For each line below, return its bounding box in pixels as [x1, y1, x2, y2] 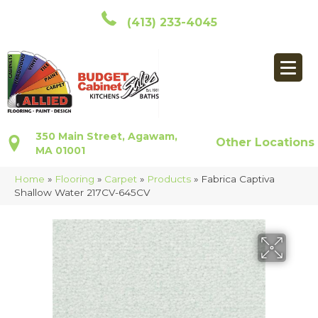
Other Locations [216, 136, 315, 150]
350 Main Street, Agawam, [35, 130, 177, 143]
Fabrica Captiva [201, 173, 275, 185]
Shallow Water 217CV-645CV [14, 187, 150, 199]
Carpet [104, 173, 137, 185]
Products [147, 173, 191, 185]
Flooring [55, 173, 94, 185]
